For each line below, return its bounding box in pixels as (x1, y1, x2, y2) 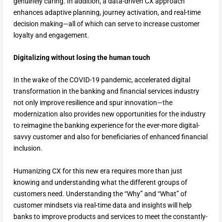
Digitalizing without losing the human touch (13, 54, 150, 62)
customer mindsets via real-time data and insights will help (13, 201, 192, 209)
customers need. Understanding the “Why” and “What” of (13, 189, 187, 198)
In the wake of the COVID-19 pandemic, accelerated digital (13, 76, 190, 84)
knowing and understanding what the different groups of (13, 178, 187, 186)
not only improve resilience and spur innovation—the (13, 99, 172, 107)
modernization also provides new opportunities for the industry (13, 110, 206, 118)
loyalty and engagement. (13, 31, 89, 39)
